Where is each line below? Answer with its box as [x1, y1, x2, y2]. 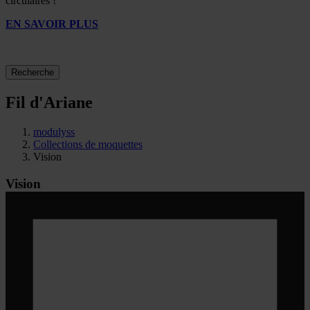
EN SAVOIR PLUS [6, 18, 98, 30]
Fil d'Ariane [6, 93, 93, 112]
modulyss [33, 126, 75, 138]
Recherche [11, 67, 54, 78]
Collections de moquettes [33, 138, 143, 151]
